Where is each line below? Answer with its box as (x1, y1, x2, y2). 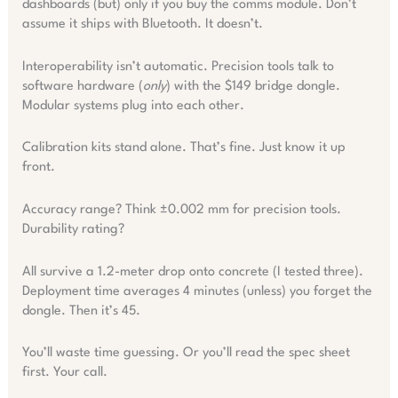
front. (21, 161, 55, 175)
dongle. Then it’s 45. (21, 304, 140, 318)
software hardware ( (21, 79, 143, 93)
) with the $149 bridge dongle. (165, 79, 340, 93)
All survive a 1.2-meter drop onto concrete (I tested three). (21, 265, 363, 279)
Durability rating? (21, 222, 124, 236)
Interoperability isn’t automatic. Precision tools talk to (21, 60, 334, 74)
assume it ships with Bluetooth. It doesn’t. (21, 18, 263, 32)
